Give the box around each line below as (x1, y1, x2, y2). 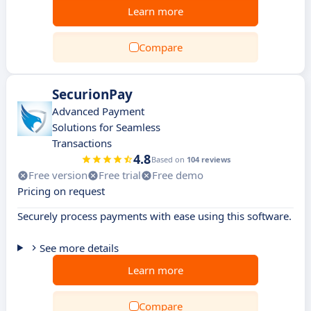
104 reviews (186, 154, 230, 165)
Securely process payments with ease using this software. (17, 209, 292, 223)
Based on (151, 154, 187, 165)
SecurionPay (52, 85, 133, 103)
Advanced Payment (52, 104, 144, 118)
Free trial (99, 168, 141, 182)
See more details (39, 241, 119, 255)
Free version (28, 168, 87, 182)
